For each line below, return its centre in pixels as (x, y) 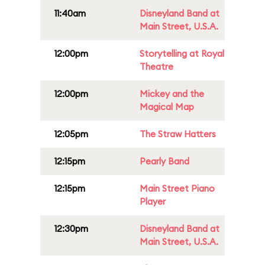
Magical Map (167, 107)
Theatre (156, 67)
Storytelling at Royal (182, 54)
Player (153, 201)
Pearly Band (164, 161)
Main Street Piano (177, 188)
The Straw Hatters (178, 134)
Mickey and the (172, 94)
